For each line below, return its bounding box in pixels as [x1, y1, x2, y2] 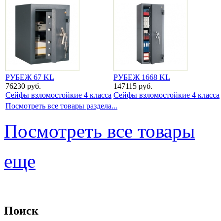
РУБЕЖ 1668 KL [113, 73, 170, 82]
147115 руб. [113, 82, 152, 91]
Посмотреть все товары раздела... [5, 102, 117, 110]
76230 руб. [5, 82, 41, 91]
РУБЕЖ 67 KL [5, 73, 54, 82]
